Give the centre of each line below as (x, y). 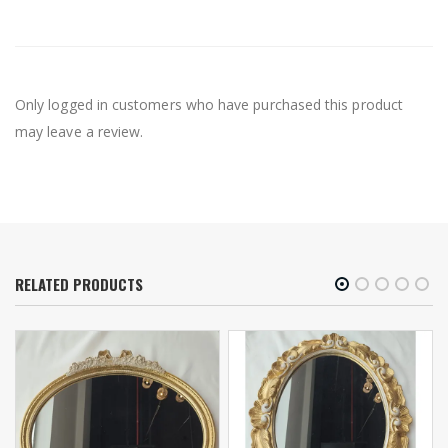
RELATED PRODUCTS (79, 283)
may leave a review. (79, 131)
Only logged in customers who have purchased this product (209, 104)
